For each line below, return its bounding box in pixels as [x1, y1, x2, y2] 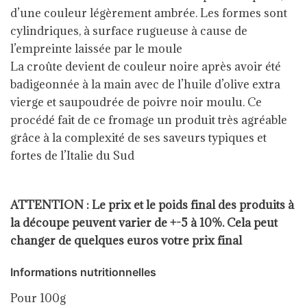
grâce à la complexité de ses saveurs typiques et [10, 130, 267, 145]
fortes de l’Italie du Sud [10, 147, 134, 163]
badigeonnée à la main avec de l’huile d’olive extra [10, 76, 280, 92]
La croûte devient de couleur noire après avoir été [10, 58, 281, 74]
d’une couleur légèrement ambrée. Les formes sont [10, 5, 287, 21]
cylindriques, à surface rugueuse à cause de [10, 23, 247, 38]
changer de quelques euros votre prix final [10, 232, 242, 248]
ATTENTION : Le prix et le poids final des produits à [10, 197, 294, 212]
